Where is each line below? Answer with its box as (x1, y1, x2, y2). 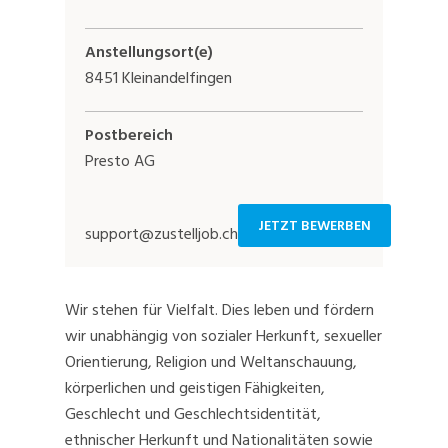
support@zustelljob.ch (85, 221, 238, 248)
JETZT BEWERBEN (258, 214, 371, 238)
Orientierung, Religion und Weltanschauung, (65, 349, 357, 376)
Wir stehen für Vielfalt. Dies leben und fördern (65, 297, 374, 324)
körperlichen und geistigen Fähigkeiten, (65, 375, 325, 402)
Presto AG (85, 148, 155, 175)
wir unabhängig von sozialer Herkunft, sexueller (65, 323, 382, 350)
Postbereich (85, 122, 173, 149)
